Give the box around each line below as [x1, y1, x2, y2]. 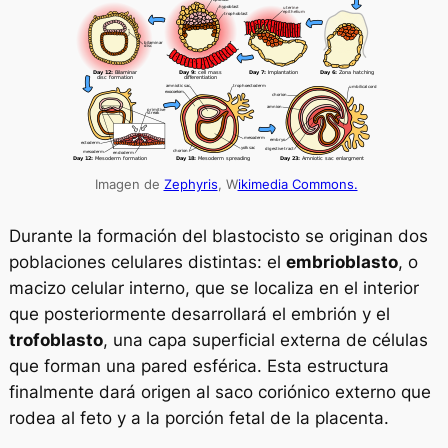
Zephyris [163, 176, 218, 192]
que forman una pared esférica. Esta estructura [8, 356, 389, 377]
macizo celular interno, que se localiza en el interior [8, 278, 419, 299]
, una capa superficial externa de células [102, 330, 428, 351]
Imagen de [90, 176, 164, 192]
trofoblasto [8, 330, 103, 351]
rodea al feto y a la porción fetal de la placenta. [8, 408, 389, 429]
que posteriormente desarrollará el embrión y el [8, 304, 390, 325]
